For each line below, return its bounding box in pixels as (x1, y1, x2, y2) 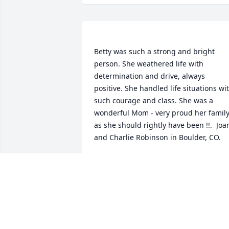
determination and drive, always (94, 71, 205, 81)
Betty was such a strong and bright (94, 47, 215, 57)
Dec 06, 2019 (94, 166, 138, 176)
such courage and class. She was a (94, 96, 213, 106)
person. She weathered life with (94, 59, 203, 69)
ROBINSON (94, 156, 132, 166)
